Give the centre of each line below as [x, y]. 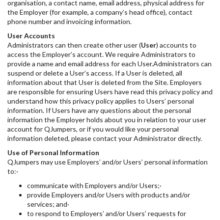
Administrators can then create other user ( [74, 45]
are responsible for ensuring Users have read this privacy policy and [110, 92]
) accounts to [176, 45]
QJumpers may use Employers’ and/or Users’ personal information [108, 162]
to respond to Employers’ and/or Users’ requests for [107, 213]
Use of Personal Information [53, 152]
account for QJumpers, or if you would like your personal [93, 129]
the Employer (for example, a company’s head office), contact [100, 12]
